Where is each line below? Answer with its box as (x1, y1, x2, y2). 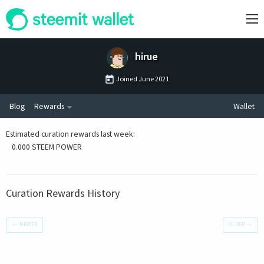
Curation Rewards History (6, 186, 120, 200)
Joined (115, 74, 137, 83)
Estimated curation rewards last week (6, 128, 133, 139)
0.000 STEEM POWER (12, 141, 82, 152)
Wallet (233, 100, 255, 111)
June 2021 (138, 74, 169, 83)
